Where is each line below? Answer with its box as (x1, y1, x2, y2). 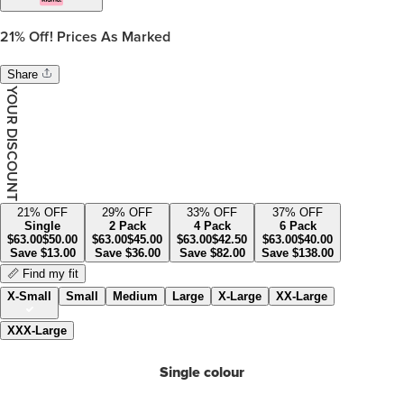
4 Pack (193, 219, 231, 234)
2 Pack (108, 219, 146, 234)
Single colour (160, 363, 244, 381)
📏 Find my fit (7, 267, 78, 281)
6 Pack (279, 219, 317, 234)
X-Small (7, 289, 51, 304)
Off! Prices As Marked (25, 28, 170, 47)
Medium (113, 289, 158, 304)
